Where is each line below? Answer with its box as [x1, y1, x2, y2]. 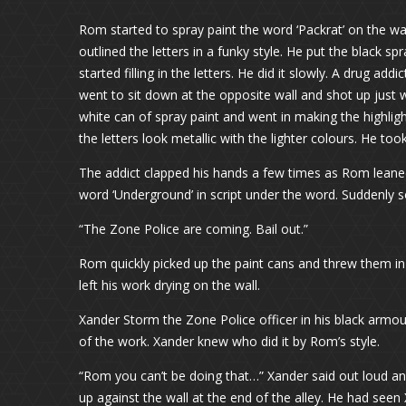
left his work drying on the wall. [79, 276, 260, 294]
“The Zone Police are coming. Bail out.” [79, 220, 308, 237]
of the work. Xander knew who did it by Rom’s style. [79, 333, 380, 350]
